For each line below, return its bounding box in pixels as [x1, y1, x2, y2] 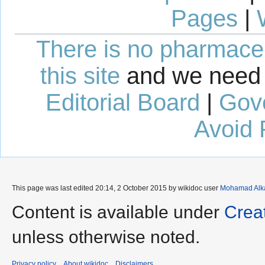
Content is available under [12, 202, 224, 222]
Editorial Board [45, 89, 200, 116]
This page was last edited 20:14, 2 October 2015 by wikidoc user [12, 184, 220, 193]
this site [40, 63, 120, 89]
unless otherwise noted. [12, 227, 200, 247]
